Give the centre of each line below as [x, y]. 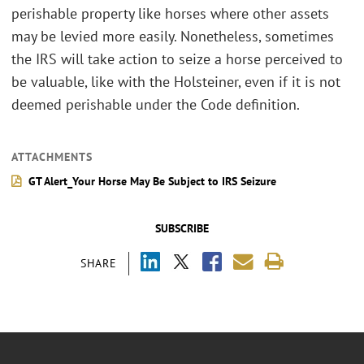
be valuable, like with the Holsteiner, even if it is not [176, 81]
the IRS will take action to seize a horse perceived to [177, 58]
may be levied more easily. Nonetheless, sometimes [173, 36]
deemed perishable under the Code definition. [156, 104]
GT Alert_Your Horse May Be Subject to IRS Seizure [152, 181]
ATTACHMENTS [52, 156]
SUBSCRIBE [182, 228]
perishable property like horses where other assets [170, 13]
